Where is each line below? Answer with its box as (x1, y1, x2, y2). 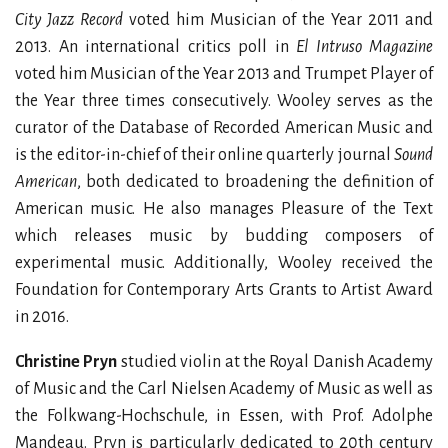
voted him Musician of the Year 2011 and (123, 11, 433, 29)
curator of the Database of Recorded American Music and (15, 119, 433, 137)
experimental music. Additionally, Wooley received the (15, 254, 433, 272)
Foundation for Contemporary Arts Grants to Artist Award (15, 281, 433, 299)
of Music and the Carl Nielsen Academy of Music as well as (15, 380, 433, 398)
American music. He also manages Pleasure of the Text (15, 200, 433, 218)
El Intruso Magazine (296, 38, 433, 56)
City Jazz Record (15, 11, 123, 29)
